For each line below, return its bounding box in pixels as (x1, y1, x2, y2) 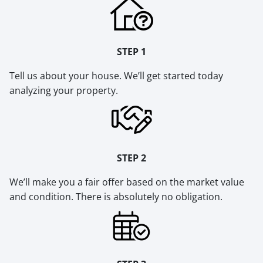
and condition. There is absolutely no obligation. (9, 190, 222, 204)
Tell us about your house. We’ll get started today (9, 69, 223, 83)
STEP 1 (117, 45, 146, 59)
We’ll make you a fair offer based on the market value (9, 176, 244, 189)
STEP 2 (117, 151, 146, 165)
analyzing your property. (9, 84, 118, 97)
